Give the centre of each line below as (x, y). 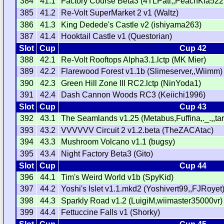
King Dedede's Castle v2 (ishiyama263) (131, 25)
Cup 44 (193, 166)
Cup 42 (193, 48)
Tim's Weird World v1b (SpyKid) (117, 177)
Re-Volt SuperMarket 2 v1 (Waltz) (120, 13)
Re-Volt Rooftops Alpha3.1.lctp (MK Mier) (134, 60)
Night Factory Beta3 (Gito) (107, 154)
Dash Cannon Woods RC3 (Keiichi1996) (133, 95)
